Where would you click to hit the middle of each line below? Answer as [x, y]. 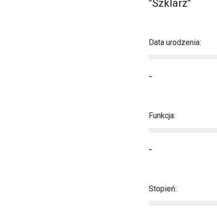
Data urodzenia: [175, 42]
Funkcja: [162, 116]
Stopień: [163, 189]
